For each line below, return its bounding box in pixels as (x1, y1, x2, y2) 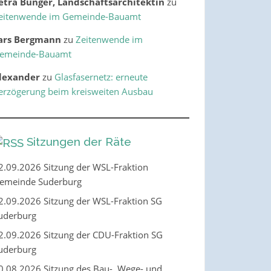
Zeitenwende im (75, 33, 143, 45)
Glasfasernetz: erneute (54, 70, 148, 83)
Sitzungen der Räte (26, 134, 131, 148)
